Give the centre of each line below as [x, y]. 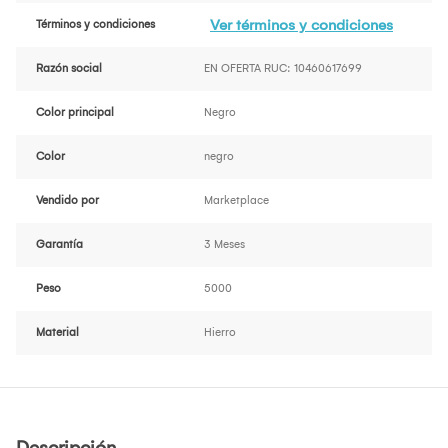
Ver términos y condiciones [301, 25]
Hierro [220, 333]
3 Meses [224, 245]
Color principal [75, 113]
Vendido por [67, 201]
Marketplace [236, 201]
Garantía [59, 245]
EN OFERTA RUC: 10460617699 [283, 69]
